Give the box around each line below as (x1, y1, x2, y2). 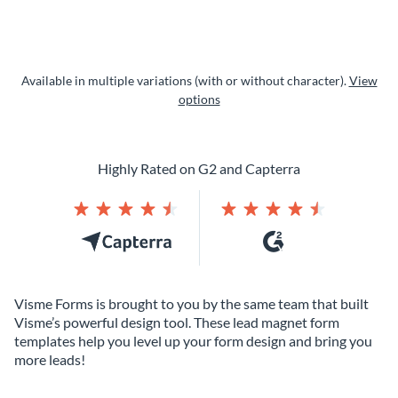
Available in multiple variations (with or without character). (20, 72, 349, 88)
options (178, 91, 220, 107)
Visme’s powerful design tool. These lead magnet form (14, 313, 339, 330)
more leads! (14, 350, 85, 368)
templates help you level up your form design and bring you (14, 331, 372, 349)
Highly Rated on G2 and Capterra (98, 159, 300, 177)
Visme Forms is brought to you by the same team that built (14, 294, 369, 312)
